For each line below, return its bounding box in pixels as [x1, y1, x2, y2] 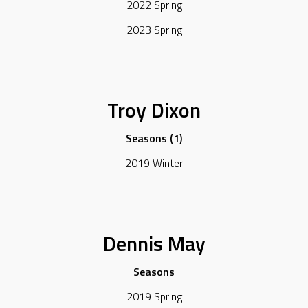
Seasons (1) [126, 130, 182, 147]
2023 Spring [126, 21, 182, 38]
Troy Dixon [107, 93, 201, 126]
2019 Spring [126, 288, 182, 305]
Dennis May [102, 227, 206, 259]
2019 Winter [125, 155, 183, 172]
